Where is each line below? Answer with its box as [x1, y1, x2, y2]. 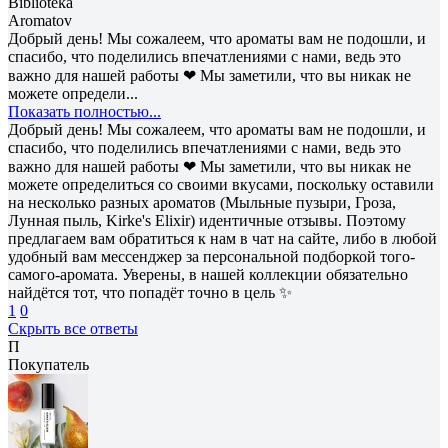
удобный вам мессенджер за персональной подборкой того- [8, 247, 415, 265]
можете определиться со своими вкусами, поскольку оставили [8, 175, 434, 193]
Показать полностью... [8, 102, 161, 120]
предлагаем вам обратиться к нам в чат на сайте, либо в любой [8, 229, 437, 247]
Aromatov [8, 11, 72, 29]
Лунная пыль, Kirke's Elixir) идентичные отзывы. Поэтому [8, 211, 406, 229]
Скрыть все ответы [8, 319, 138, 337]
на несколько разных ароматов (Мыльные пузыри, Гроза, [8, 193, 396, 211]
